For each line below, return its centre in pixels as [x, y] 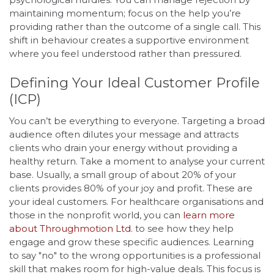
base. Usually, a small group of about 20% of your [123, 174]
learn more [209, 215]
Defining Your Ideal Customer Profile [135, 83]
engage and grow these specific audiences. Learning [131, 242]
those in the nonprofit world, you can [96, 215]
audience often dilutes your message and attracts [124, 134]
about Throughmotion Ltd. [71, 228]
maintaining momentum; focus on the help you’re [125, 13]
